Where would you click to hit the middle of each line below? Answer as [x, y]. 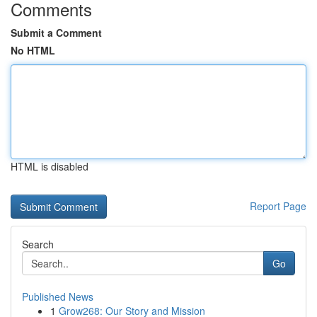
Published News [58, 296]
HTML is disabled [50, 166]
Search [38, 244]
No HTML [33, 50]
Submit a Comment [56, 33]
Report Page [278, 206]
